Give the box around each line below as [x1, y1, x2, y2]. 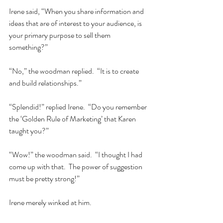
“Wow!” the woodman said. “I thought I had [9, 149, 144, 161]
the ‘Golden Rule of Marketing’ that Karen [9, 113, 137, 125]
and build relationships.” [9, 77, 85, 89]
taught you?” [9, 125, 62, 137]
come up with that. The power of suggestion [9, 161, 144, 173]
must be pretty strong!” [9, 173, 83, 185]
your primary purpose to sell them [9, 29, 112, 41]
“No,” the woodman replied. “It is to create [9, 65, 140, 77]
